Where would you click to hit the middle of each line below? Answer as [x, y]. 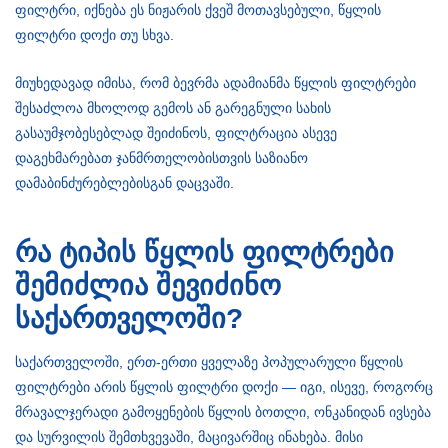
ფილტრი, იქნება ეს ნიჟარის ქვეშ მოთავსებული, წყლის [198, 10]
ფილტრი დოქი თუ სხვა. [96, 35]
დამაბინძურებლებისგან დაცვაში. [126, 183]
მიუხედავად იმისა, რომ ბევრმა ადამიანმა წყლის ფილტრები [215, 83]
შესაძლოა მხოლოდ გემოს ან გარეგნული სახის [173, 108]
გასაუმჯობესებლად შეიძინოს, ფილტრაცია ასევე [176, 133]
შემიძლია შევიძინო [148, 285]
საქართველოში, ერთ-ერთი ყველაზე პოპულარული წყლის [209, 362]
